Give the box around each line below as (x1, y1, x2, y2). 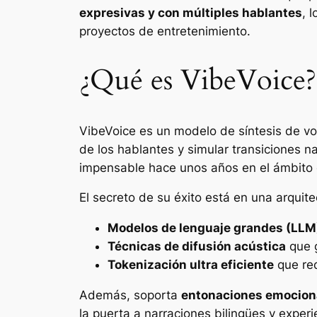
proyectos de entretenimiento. (79, 24, 250, 39)
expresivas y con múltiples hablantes (79, 6, 302, 21)
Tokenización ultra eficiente (108, 258, 274, 272)
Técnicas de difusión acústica (108, 239, 286, 254)
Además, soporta (79, 287, 181, 302)
